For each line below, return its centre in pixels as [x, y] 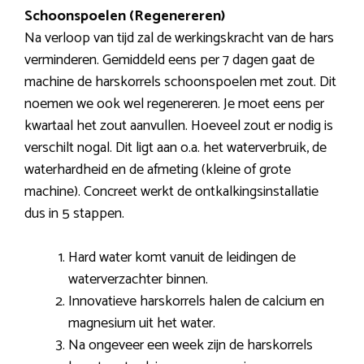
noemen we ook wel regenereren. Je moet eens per [174, 104]
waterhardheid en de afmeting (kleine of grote [158, 169]
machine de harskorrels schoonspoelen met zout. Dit [180, 82]
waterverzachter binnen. [138, 279]
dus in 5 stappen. [74, 213]
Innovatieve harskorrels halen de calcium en [196, 301]
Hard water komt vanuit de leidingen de [182, 257]
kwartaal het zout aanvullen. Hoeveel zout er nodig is [179, 126]
